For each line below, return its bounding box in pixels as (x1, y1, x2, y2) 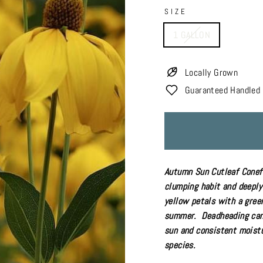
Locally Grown (185, 66, 238, 79)
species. (164, 239, 195, 251)
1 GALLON (173, 29, 211, 41)
